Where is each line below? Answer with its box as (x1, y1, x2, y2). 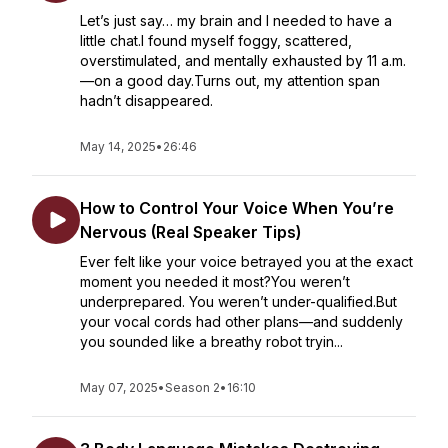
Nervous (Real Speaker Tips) (80, 222, 301, 242)
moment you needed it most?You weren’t (80, 273, 350, 290)
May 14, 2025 (80, 139, 156, 154)
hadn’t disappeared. (80, 92, 213, 109)
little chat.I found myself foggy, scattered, (80, 32, 352, 49)
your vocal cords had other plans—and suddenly (80, 313, 403, 330)
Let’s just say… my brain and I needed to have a (80, 12, 392, 29)
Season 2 (165, 380, 220, 395)
